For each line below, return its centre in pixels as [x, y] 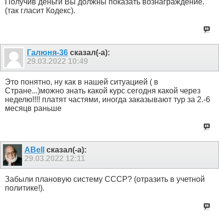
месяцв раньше [33, 108]
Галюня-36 [47, 52]
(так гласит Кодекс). [40, 11]
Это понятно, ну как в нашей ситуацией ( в [82, 82]
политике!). [25, 188]
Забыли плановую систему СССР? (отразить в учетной [105, 179]
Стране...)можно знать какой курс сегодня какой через [103, 90]
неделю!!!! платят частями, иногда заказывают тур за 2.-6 [108, 99]
